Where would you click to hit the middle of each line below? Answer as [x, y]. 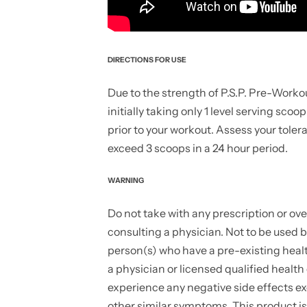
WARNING [125, 181]
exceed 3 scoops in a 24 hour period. [197, 148]
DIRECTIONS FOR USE [147, 60]
